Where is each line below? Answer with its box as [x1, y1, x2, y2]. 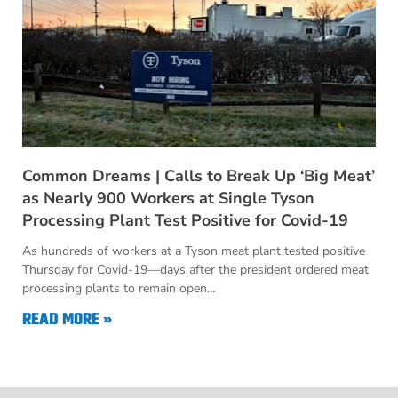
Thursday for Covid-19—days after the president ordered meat [22, 261, 369, 278]
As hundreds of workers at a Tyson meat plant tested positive [22, 243, 365, 259]
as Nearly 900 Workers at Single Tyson [22, 187, 314, 209]
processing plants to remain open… [22, 280, 216, 297]
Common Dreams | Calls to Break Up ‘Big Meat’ [22, 165, 375, 187]
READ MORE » [22, 307, 112, 333]
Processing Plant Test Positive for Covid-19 [22, 210, 348, 231]
